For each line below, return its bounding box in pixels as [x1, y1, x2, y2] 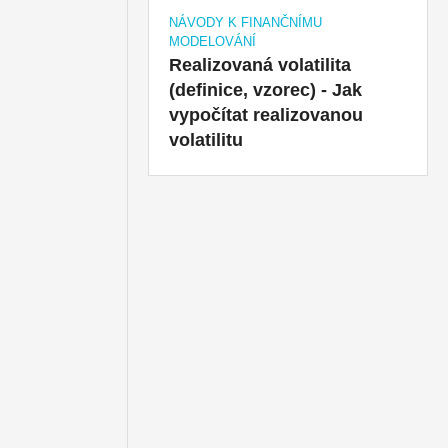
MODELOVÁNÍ [169, 33, 257, 49]
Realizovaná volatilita [169, 54, 352, 75]
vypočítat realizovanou [169, 104, 364, 125]
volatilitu [169, 129, 244, 150]
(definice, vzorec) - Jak [169, 79, 363, 100]
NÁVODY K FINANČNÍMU [169, 14, 323, 30]
